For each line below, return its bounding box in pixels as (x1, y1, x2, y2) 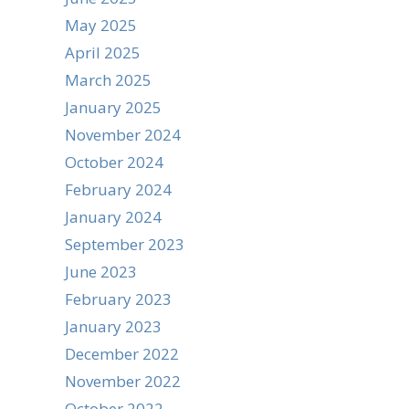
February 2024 (65, 179, 172, 200)
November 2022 (65, 371, 181, 392)
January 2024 (65, 206, 162, 227)
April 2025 (65, 42, 141, 63)
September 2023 (65, 234, 184, 255)
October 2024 (65, 152, 163, 173)
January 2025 (65, 97, 162, 118)
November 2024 (65, 124, 181, 145)
